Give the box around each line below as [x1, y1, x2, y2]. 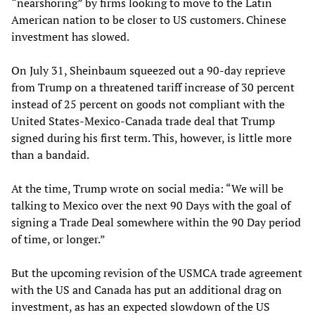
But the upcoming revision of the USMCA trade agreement [11, 265, 302, 281]
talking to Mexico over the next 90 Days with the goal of [11, 198, 290, 214]
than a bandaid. [11, 147, 89, 163]
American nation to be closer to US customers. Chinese [11, 12, 286, 28]
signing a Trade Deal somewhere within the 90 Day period [11, 214, 301, 231]
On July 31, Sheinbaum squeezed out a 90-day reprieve [11, 63, 285, 79]
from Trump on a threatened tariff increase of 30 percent [11, 79, 295, 96]
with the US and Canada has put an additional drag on [11, 282, 282, 298]
